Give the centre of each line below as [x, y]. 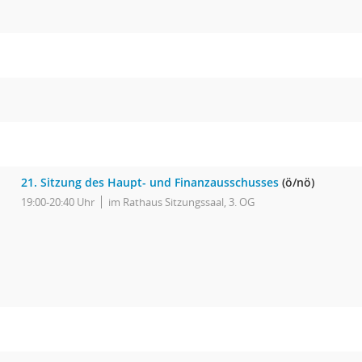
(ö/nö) [297, 182]
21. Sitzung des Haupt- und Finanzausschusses [150, 182]
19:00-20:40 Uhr [58, 202]
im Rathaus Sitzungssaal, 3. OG [181, 202]
